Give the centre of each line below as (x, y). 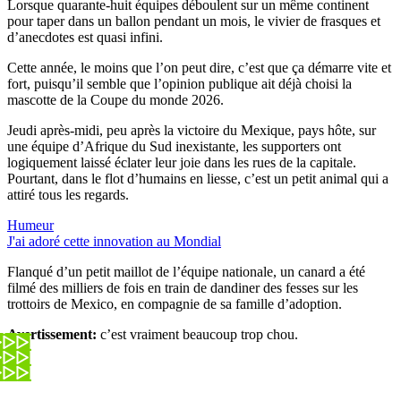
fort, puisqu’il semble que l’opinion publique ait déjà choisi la (179, 83)
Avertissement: (54, 334)
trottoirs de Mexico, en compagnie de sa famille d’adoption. (175, 303)
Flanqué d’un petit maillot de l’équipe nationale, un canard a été (186, 271)
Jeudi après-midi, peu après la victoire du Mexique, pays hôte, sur (192, 130)
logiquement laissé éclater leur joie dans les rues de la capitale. (182, 162)
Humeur (30, 225)
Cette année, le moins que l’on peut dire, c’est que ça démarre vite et (199, 67)
